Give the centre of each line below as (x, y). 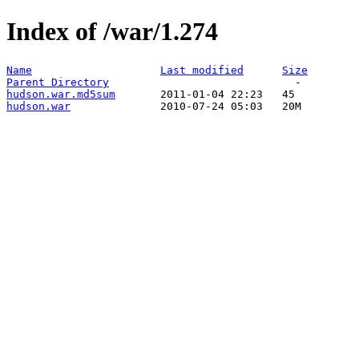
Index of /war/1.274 (112, 32)
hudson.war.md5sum (61, 94)
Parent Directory (58, 82)
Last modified (202, 70)
